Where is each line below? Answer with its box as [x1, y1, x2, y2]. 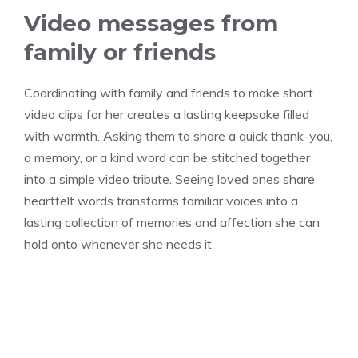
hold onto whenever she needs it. [24, 236, 214, 253]
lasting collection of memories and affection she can [24, 214, 320, 231]
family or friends [24, 38, 216, 66]
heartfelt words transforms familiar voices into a [24, 193, 298, 209]
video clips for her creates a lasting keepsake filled [24, 106, 309, 123]
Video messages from [24, 10, 278, 38]
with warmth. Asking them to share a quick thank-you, [24, 128, 332, 145]
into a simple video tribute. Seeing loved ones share [24, 171, 315, 188]
